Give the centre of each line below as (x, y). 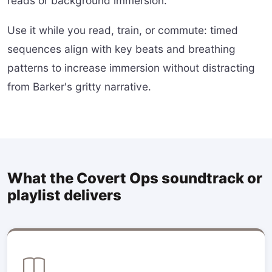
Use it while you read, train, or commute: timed (123, 30)
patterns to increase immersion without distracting (131, 68)
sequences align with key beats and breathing (121, 49)
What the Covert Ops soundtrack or (135, 178)
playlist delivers (64, 195)
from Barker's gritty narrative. (79, 87)
